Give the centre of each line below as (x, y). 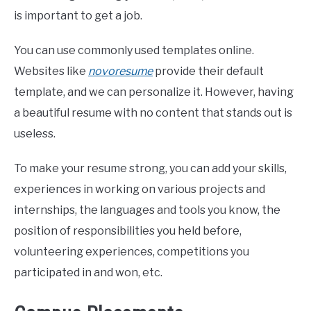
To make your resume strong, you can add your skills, (150, 169)
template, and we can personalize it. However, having (154, 92)
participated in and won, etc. (88, 273)
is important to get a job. (78, 16)
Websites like (51, 72)
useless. (36, 134)
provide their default (208, 72)
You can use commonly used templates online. (134, 51)
